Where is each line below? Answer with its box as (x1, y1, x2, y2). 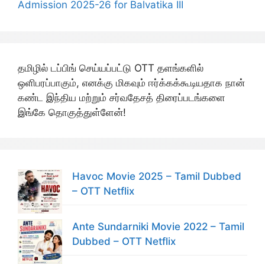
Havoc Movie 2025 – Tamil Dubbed (72, 170, 241, 182)
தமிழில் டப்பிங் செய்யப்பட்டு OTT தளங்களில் (18, 62, 203, 74)
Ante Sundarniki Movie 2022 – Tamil (72, 220, 244, 232)
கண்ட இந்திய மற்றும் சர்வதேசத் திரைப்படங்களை (18, 91, 225, 104)
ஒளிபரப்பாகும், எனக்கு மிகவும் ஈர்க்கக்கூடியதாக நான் (18, 76, 245, 89)
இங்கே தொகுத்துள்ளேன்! (18, 106, 126, 118)
